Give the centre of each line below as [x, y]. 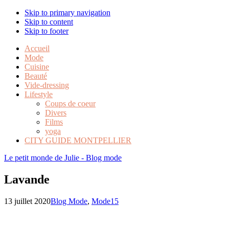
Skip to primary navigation [67, 13]
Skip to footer [47, 31]
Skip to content [49, 22]
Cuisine [37, 67]
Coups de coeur [70, 104]
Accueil [37, 48]
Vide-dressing [47, 85]
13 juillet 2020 [27, 201]
